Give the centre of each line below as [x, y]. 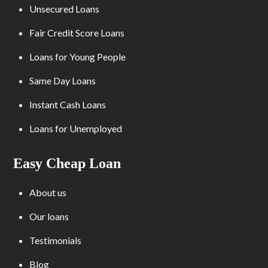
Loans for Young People [78, 56]
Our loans [49, 216]
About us [48, 192]
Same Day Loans [63, 80]
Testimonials [56, 240]
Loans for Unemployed [76, 128]
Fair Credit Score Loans [77, 32]
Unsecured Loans [65, 8]
